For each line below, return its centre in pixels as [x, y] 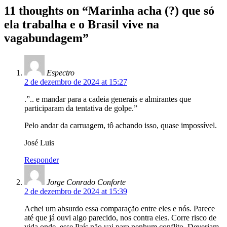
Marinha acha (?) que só [151, 11]
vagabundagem [43, 38]
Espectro [61, 73]
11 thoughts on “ [46, 11]
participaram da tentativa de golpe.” [81, 108]
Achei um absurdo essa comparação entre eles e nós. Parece [120, 209]
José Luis [39, 143]
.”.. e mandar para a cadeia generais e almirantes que [108, 99]
